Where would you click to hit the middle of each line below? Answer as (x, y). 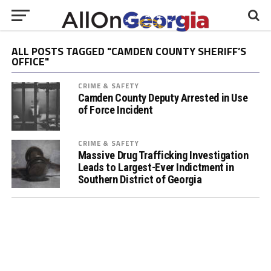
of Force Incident (115, 110)
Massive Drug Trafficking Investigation (163, 155)
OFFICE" (30, 61)
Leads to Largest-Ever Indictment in (156, 167)
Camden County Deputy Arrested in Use (163, 98)
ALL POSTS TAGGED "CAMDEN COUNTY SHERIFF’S (129, 51)
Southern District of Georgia (140, 179)
